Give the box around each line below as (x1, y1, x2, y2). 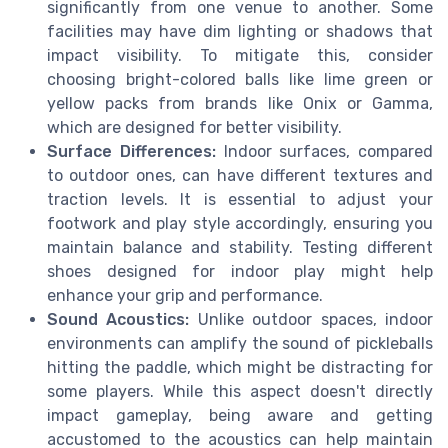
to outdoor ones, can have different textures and (47, 165, 433, 185)
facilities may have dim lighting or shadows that (47, 21, 433, 41)
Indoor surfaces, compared (215, 141, 433, 161)
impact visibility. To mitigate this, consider (47, 45, 433, 65)
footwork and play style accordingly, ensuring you (47, 213, 433, 233)
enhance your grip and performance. (47, 285, 323, 305)
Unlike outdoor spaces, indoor (189, 309, 434, 329)
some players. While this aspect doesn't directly (47, 381, 433, 401)
